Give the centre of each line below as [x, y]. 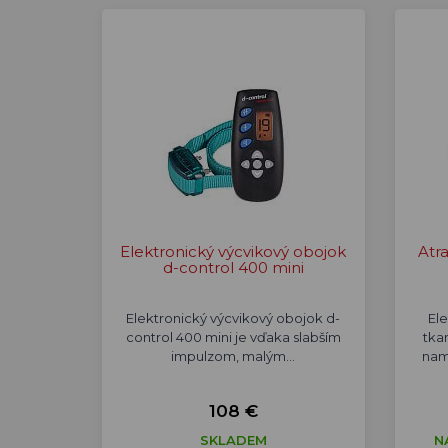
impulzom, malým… [233, 356]
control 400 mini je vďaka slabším [233, 337]
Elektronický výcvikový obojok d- [233, 318]
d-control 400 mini [233, 267]
